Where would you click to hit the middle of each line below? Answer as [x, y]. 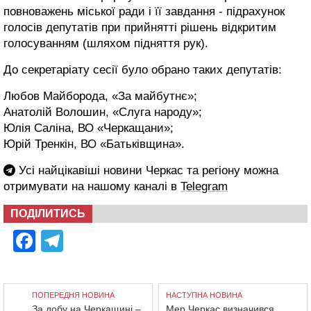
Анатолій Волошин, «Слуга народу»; [103, 112]
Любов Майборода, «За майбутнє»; [100, 96]
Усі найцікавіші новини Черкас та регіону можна [147, 170]
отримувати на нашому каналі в [92, 186]
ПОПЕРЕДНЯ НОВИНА [73, 295]
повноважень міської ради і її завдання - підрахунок [144, 11]
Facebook [85, 241]
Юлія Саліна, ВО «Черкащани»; [89, 128]
